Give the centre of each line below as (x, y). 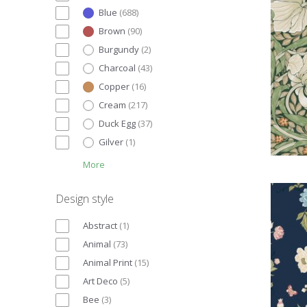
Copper (114, 86)
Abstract (100, 225)
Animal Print (108, 262)
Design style (85, 198)
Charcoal (117, 67)
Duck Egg (117, 123)
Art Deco (100, 281)
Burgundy (119, 49)
